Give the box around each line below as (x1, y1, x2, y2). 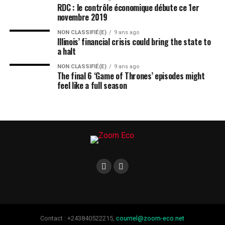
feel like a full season (57, 79, 127, 91)
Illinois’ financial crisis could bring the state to (57, 36, 211, 48)
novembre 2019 (57, 11, 107, 23)
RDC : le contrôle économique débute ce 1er (57, 2, 199, 14)
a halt (57, 45, 76, 57)
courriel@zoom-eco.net (116, 214, 185, 222)
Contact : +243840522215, (40, 214, 117, 222)
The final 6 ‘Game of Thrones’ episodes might (57, 70, 205, 82)
